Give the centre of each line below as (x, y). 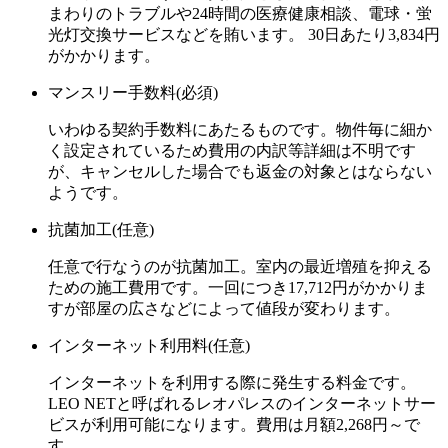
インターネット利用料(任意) (149, 346)
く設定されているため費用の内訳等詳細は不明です (232, 151)
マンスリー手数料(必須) (133, 93)
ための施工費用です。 (128, 288)
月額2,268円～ (354, 425)
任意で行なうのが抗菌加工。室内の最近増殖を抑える (240, 267)
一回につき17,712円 (278, 288)
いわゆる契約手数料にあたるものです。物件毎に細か (240, 130)
